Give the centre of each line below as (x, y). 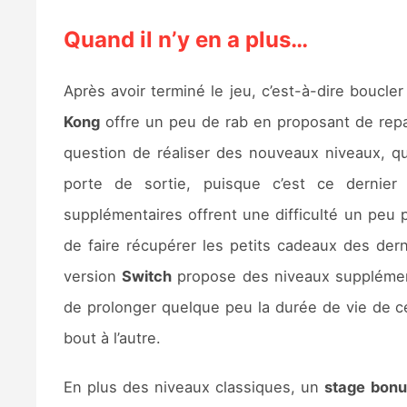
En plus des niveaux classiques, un (194, 387)
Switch (147, 276)
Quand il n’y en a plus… (185, 39)
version (92, 276)
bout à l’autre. (112, 338)
